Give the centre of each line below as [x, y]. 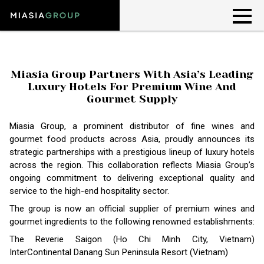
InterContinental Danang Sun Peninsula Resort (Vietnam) [119, 252]
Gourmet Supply [132, 99]
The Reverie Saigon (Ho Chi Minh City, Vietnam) [132, 239]
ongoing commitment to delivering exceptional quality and [132, 178]
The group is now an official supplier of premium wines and [132, 209]
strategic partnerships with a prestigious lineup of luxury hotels [132, 152]
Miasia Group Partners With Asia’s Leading [132, 74]
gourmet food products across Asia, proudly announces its [132, 139]
